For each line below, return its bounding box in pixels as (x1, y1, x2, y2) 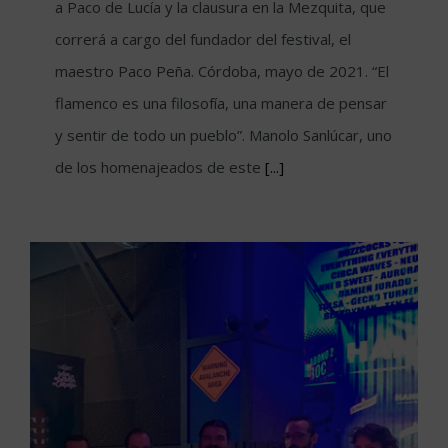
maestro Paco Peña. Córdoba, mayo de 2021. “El (55, 60, 389, 81)
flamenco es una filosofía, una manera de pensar (55, 92, 387, 113)
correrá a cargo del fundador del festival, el (55, 28, 351, 49)
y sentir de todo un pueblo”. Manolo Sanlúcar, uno (55, 124, 392, 145)
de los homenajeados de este (55, 156, 265, 177)
